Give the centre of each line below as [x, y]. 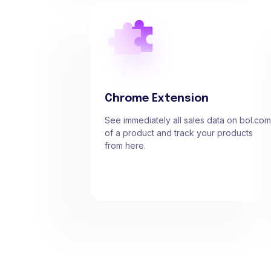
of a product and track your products [179, 133]
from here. [125, 146]
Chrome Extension [157, 99]
